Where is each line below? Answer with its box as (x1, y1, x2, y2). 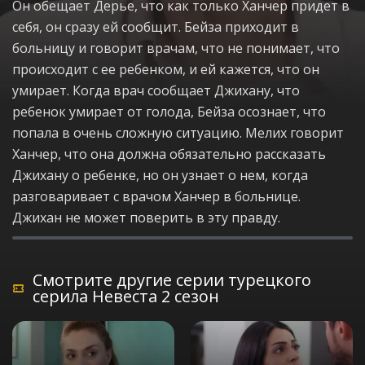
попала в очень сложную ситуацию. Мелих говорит (12, 124, 344, 142)
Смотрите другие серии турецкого (33, 269, 312, 291)
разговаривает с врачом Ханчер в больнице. (12, 187, 301, 205)
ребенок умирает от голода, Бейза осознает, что (12, 103, 326, 121)
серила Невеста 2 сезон (33, 285, 220, 307)
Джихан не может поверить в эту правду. (12, 209, 280, 226)
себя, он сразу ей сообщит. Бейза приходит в (12, 18, 299, 36)
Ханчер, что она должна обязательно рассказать (12, 145, 326, 163)
